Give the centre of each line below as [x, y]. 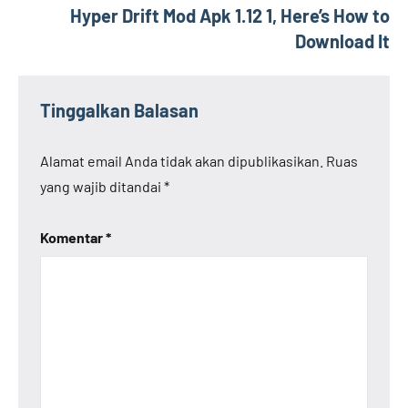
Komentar [73, 237]
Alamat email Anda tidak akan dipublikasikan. [182, 161]
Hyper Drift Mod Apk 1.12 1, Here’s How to [230, 15]
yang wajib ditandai [102, 186]
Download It [342, 41]
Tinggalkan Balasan [119, 110]
